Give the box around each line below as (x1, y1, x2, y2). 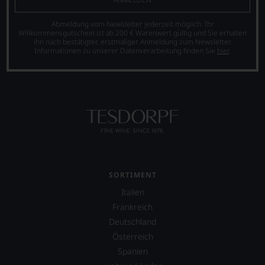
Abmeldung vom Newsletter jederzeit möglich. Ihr (51, 19, 214, 30)
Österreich (112, 231, 153, 243)
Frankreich (112, 201, 153, 213)
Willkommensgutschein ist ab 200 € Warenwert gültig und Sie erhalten (18, 28, 247, 38)
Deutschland (109, 216, 156, 228)
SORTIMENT (108, 170, 157, 180)
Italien (121, 186, 144, 198)
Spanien (117, 245, 148, 257)
